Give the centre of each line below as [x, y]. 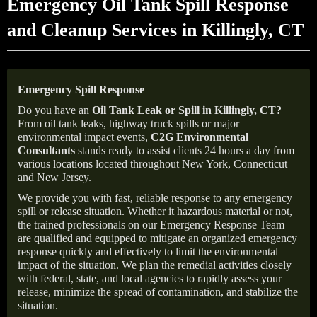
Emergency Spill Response [81, 90]
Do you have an [55, 110]
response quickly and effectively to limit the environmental [148, 252]
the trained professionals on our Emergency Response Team [151, 225]
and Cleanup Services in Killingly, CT [155, 30]
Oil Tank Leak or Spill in [152, 110]
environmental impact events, [84, 137]
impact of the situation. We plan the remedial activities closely [155, 265]
